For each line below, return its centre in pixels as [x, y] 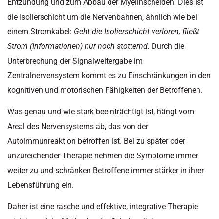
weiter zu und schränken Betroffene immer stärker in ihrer [106, 171]
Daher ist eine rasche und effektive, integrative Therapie [103, 207]
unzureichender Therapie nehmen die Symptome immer [103, 156]
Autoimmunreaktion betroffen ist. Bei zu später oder [96, 141]
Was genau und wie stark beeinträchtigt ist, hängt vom [101, 112]
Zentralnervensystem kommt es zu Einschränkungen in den [109, 75]
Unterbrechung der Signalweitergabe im [75, 61]
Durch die [167, 46]
